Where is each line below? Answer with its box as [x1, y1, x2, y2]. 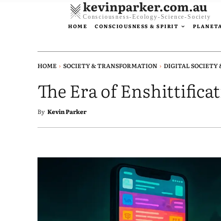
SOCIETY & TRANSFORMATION [63, 61, 157, 71]
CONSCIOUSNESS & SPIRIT [95, 22, 178, 30]
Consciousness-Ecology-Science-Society [83, 13, 211, 20]
